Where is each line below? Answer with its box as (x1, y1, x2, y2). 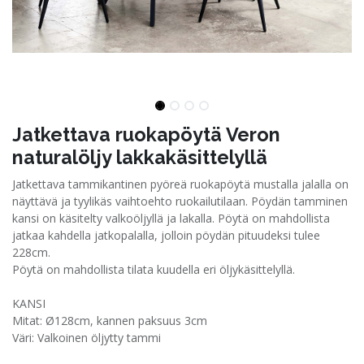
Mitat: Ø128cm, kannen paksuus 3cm (12, 313, 207, 329)
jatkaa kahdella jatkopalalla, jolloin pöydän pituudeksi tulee (12, 227, 320, 244)
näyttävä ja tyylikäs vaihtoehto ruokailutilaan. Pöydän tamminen (12, 193, 348, 210)
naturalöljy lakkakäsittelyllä (12, 146, 267, 169)
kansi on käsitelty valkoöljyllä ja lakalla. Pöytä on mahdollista (12, 210, 330, 227)
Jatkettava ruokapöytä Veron (12, 123, 280, 146)
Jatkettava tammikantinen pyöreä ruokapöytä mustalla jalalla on (12, 176, 349, 193)
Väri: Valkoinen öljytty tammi (12, 330, 161, 346)
